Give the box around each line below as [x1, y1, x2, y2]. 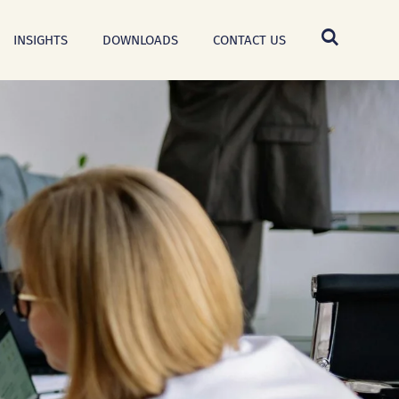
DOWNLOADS [102, 32, 178, 48]
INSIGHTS [13, 32, 68, 48]
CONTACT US [213, 32, 286, 48]
